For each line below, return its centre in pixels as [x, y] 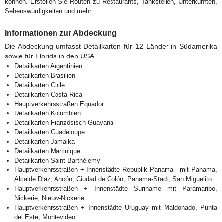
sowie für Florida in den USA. [51, 56]
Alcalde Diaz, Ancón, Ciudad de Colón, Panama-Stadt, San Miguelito [113, 179]
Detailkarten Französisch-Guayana [64, 123]
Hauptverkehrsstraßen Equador [59, 104]
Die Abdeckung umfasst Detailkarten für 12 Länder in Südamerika [111, 47]
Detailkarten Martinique [47, 151]
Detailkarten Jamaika [45, 142]
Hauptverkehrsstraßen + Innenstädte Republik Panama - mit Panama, [116, 170]
